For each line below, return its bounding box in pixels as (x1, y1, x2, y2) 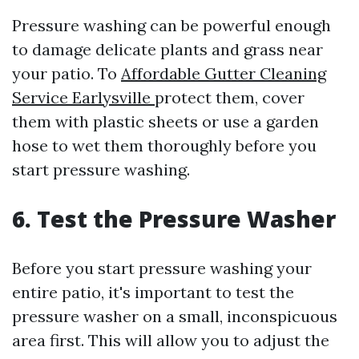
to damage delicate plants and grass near (12, 39, 323, 59)
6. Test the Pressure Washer (12, 204, 336, 234)
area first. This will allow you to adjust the (12, 330, 329, 350)
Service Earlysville (12, 87, 155, 107)
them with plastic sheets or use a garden (12, 111, 319, 131)
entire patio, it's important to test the (12, 282, 294, 302)
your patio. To (12, 63, 121, 83)
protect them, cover (155, 87, 305, 107)
